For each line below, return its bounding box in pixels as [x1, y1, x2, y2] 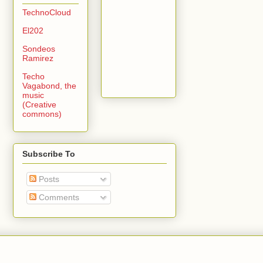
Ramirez [22, 53, 53, 63]
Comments [36, 192, 79, 202]
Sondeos [22, 43, 55, 53]
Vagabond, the [22, 80, 76, 90]
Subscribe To [22, 149, 75, 159]
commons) [22, 109, 62, 119]
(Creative [22, 99, 56, 109]
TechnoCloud [22, 7, 71, 17]
